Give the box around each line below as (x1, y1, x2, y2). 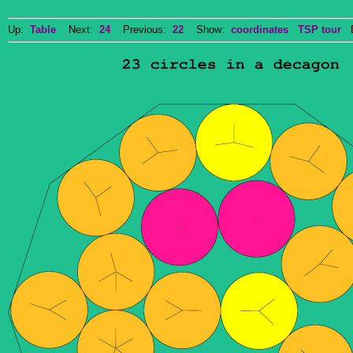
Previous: (110, 24, 173, 35)
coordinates (231, 24, 288, 35)
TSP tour (298, 24, 341, 35)
